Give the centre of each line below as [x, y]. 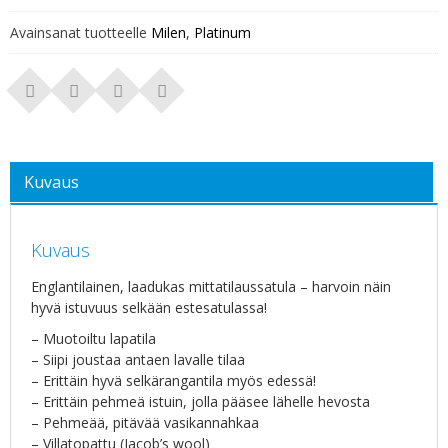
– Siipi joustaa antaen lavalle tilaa [138, 359]
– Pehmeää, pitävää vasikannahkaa [145, 422]
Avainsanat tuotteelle [80, 32]
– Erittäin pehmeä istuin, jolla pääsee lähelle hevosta [200, 401]
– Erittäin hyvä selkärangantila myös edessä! [173, 380]
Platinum [222, 32]
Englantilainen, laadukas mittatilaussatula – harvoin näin [211, 286]
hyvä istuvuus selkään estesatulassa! [149, 307]
